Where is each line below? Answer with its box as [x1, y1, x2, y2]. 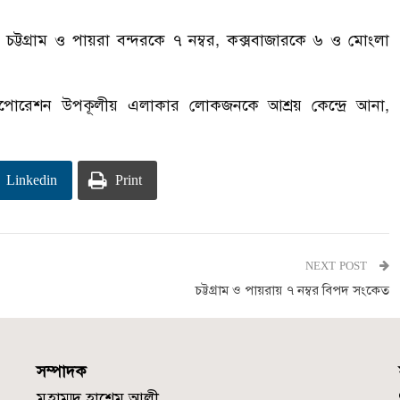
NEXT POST [304, 258, 371, 273]
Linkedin [6, 171, 57, 189]
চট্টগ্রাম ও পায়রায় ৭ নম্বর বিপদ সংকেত [195, 281, 389, 298]
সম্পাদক [36, 361, 87, 381]
